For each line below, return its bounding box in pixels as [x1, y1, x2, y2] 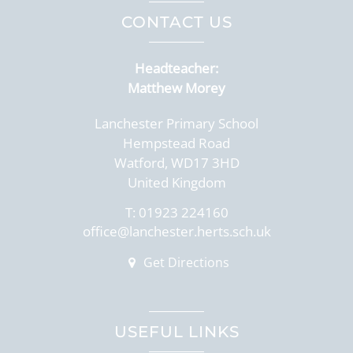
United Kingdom [127, 173, 226, 191]
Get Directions [139, 254, 229, 271]
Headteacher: [135, 59, 218, 77]
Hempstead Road [123, 134, 230, 152]
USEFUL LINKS [113, 322, 240, 341]
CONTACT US [121, 13, 232, 32]
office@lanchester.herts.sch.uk [82, 222, 271, 240]
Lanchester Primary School [95, 114, 258, 132]
